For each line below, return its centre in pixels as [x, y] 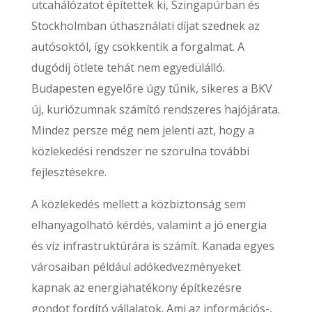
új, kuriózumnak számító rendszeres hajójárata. [155, 109]
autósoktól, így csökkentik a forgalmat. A [138, 47]
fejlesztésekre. [69, 172]
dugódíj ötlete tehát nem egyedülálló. [128, 68]
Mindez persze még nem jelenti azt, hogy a [142, 130]
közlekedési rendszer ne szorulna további [140, 151]
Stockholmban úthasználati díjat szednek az [145, 26]
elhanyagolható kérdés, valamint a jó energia [149, 225]
